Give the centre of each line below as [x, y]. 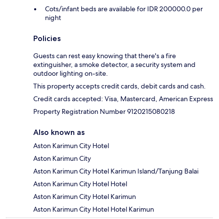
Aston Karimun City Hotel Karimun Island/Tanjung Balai [116, 171]
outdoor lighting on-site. [71, 74]
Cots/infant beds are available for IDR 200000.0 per [124, 9]
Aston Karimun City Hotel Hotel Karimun [94, 209]
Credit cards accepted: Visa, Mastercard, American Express [123, 99]
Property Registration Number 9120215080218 [104, 112]
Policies [47, 39]
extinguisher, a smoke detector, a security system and [114, 65]
